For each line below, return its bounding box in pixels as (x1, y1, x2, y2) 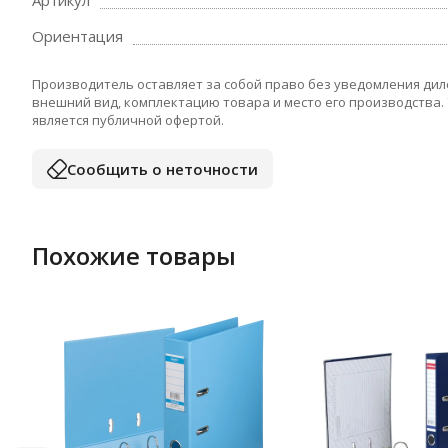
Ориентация (32, 26, 123, 46)
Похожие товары (32, 239, 236, 272)
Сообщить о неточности (67, 158, 258, 179)
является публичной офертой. (32, 111, 224, 129)
